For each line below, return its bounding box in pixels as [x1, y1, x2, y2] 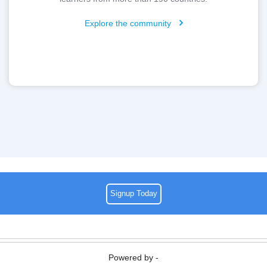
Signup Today [110, 188, 157, 198]
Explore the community [84, 18, 173, 28]
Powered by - [108, 252, 159, 262]
